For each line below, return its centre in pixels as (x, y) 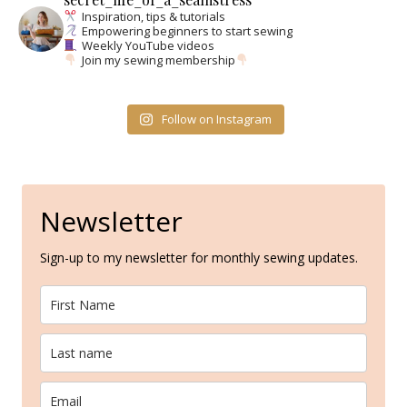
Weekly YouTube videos (146, 45)
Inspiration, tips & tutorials (152, 16)
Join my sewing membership (157, 60)
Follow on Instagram (216, 119)
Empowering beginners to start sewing (185, 31)
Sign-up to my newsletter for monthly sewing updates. (199, 258)
